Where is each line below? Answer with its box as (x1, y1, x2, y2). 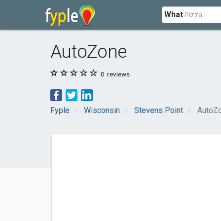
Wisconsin (84, 106, 120, 115)
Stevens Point (134, 106, 183, 115)
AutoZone (50, 41, 127, 62)
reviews (106, 70, 130, 78)
